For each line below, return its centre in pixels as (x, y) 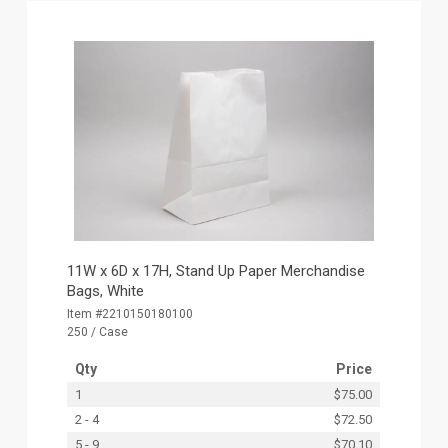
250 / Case (98, 331)
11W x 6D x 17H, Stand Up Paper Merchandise (216, 270)
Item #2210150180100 (130, 313)
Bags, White (106, 290)
